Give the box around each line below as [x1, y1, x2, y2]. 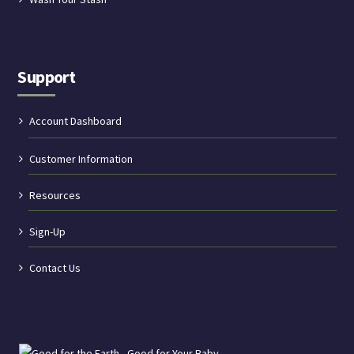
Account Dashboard [29, 113, 122, 128]
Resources [29, 187, 81, 202]
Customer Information [29, 151, 134, 166]
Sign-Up [29, 224, 66, 239]
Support [17, 65, 76, 88]
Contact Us [29, 260, 81, 275]
